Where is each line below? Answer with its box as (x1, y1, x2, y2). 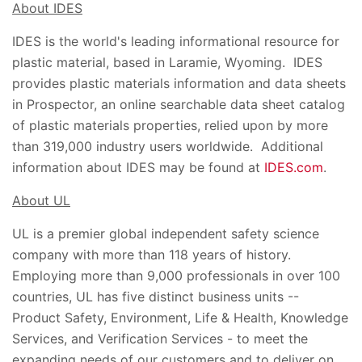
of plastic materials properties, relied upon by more (12, 117, 328, 133)
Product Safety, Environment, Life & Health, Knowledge (12, 309, 348, 326)
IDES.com (264, 159, 323, 175)
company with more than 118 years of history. (12, 246, 295, 263)
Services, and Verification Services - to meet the (12, 330, 308, 347)
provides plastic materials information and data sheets (12, 75, 346, 91)
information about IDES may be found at (12, 159, 264, 175)
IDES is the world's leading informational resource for (12, 33, 339, 49)
